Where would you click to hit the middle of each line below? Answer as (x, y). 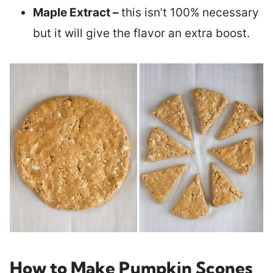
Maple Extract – (77, 12)
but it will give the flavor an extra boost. (141, 33)
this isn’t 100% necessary (190, 12)
